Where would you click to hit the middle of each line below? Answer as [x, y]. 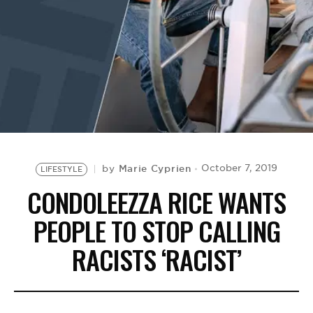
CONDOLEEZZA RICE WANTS [156, 202]
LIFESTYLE [62, 169]
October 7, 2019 [239, 168]
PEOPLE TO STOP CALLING [156, 231]
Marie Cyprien [155, 168]
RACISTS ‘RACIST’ [156, 259]
